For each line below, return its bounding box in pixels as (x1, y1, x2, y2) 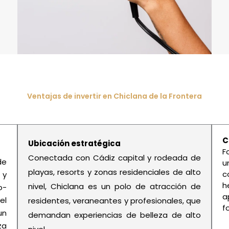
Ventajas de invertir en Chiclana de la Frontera (27, 91, 202, 102)
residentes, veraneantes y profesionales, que (28, 195, 201, 207)
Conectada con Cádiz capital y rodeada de (28, 152, 201, 164)
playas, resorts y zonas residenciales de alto (28, 167, 201, 178)
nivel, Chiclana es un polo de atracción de (28, 181, 201, 192)
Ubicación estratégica (28, 138, 121, 149)
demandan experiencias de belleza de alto (28, 210, 201, 221)
